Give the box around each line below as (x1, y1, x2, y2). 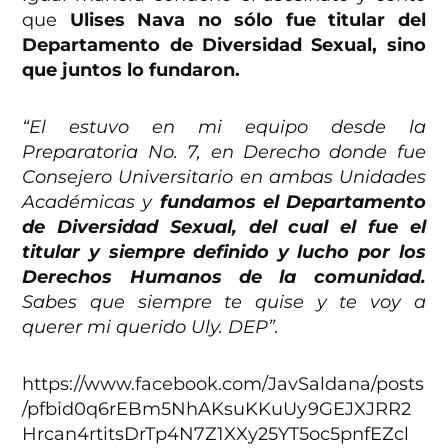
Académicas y (22, 191, 160, 214)
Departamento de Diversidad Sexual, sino (22, 34, 426, 57)
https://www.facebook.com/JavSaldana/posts (22, 373, 425, 396)
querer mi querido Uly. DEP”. (22, 316, 280, 339)
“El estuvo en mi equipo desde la (22, 116, 426, 139)
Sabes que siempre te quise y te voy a (22, 291, 426, 314)
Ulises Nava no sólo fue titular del (69, 9, 426, 32)
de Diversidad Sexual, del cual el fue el (22, 216, 426, 239)
